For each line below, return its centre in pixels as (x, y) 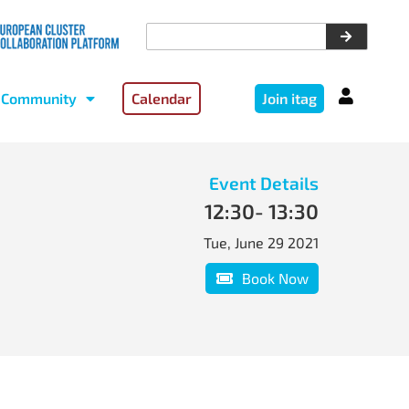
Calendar (161, 99)
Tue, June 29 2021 (261, 243)
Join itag (289, 99)
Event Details (264, 184)
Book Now (275, 278)
